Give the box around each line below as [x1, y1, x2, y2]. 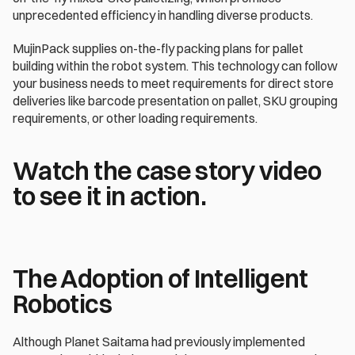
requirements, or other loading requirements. [13, 110, 258, 126]
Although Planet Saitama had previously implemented [13, 334, 305, 349]
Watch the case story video [13, 155, 322, 186]
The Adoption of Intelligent [13, 263, 308, 294]
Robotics [13, 288, 112, 319]
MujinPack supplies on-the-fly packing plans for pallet [13, 40, 303, 56]
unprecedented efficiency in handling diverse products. [13, 7, 313, 23]
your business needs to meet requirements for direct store [13, 75, 334, 91]
